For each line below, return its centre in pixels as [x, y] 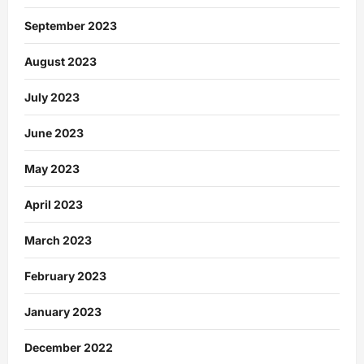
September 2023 [71, 25]
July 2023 [52, 97]
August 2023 [61, 61]
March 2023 [58, 240]
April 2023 [54, 204]
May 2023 [52, 168]
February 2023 [65, 275]
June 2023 [54, 132]
